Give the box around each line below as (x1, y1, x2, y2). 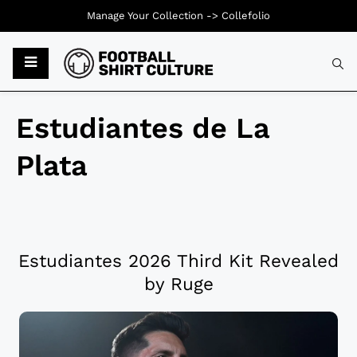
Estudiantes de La (16, 112, 269, 146)
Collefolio (222, 10, 270, 22)
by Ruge (143, 273, 214, 295)
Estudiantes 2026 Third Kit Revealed (18, 250, 339, 272)
